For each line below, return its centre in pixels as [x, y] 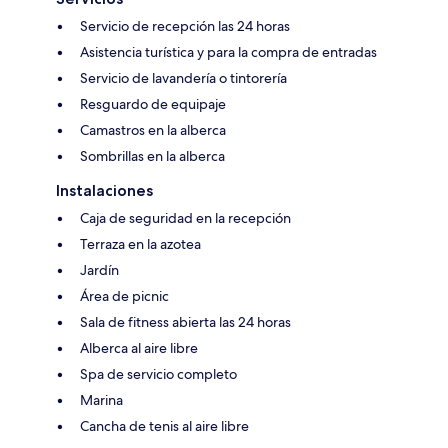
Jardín [99, 270]
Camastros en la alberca [153, 130]
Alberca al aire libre [139, 348]
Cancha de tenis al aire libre [164, 426]
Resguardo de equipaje [153, 104]
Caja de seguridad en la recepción [185, 218]
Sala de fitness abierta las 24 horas [185, 322]
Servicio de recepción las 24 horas [185, 26]
